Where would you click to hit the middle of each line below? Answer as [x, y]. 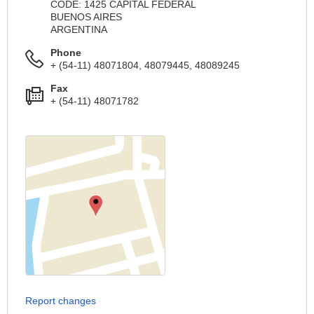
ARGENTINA [79, 30]
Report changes [61, 301]
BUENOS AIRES [86, 17]
